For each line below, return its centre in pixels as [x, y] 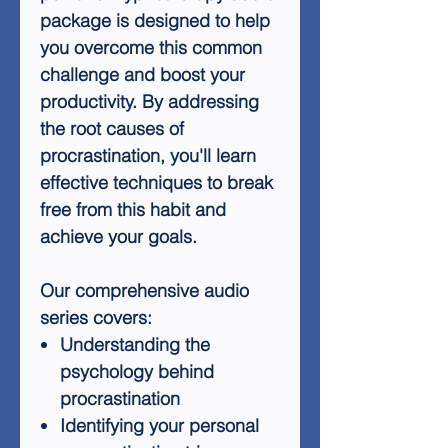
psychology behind [137, 371]
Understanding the [135, 344]
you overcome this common [151, 47]
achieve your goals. [118, 236]
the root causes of [112, 128]
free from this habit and [133, 209]
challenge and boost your [142, 74]
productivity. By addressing [149, 101]
